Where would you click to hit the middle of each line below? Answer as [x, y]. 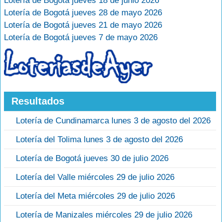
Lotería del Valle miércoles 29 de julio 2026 [95, 177]
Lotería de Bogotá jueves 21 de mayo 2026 [83, 25]
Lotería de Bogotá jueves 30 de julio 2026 [92, 159]
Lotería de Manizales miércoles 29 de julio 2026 [104, 215]
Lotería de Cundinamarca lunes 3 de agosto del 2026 [113, 121]
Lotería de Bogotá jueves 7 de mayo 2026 [81, 37]
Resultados [38, 101]
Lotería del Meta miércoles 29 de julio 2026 [95, 196]
